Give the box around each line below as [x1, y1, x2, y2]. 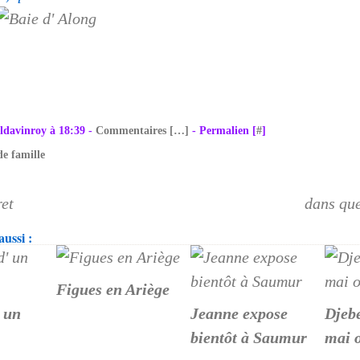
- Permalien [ [189, 125, 256, 137]
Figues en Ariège [56, 280, 170, 298]
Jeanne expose [190, 305, 288, 322]
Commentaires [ [96, 125, 174, 137]
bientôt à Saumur [190, 329, 307, 346]
